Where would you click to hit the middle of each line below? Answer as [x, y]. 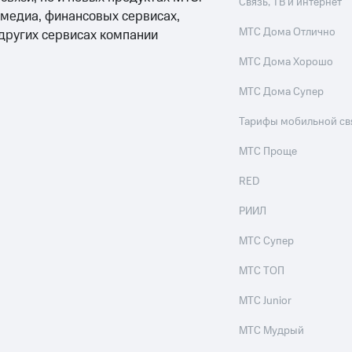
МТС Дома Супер [282, 92]
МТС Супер [267, 242]
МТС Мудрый [272, 331]
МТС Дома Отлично [288, 33]
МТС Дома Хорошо [286, 62]
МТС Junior [266, 301]
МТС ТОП [262, 271]
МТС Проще [268, 152]
